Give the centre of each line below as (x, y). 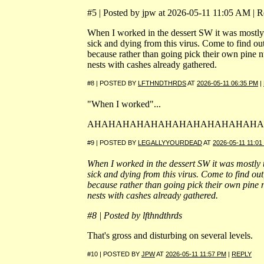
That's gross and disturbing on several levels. (170, 235)
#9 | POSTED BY (113, 142)
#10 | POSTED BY (114, 254)
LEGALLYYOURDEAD (170, 142)
